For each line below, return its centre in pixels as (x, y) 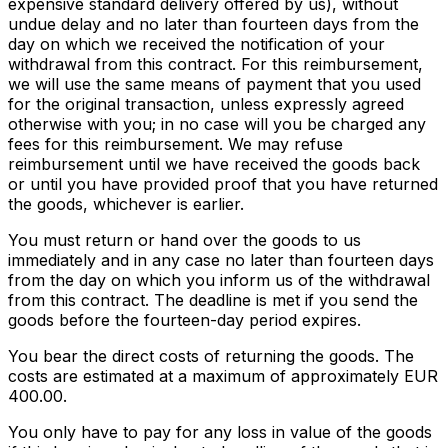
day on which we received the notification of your (196, 44)
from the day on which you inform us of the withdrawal (219, 280)
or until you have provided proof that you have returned (223, 184)
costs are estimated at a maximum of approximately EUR (223, 376)
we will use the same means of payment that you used (214, 84)
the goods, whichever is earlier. (126, 204)
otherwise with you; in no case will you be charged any (217, 124)
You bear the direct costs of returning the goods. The (211, 356)
